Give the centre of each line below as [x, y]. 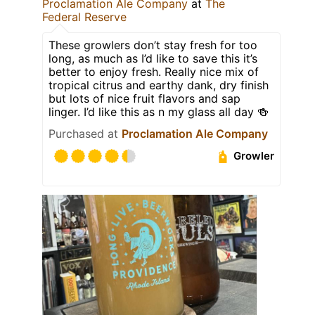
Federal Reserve [84, 17]
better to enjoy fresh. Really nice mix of [154, 71]
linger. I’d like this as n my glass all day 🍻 [159, 111]
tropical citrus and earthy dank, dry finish [159, 85]
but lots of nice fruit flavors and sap [144, 98]
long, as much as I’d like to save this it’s [153, 58]
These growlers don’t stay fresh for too [153, 45]
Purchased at [85, 133]
